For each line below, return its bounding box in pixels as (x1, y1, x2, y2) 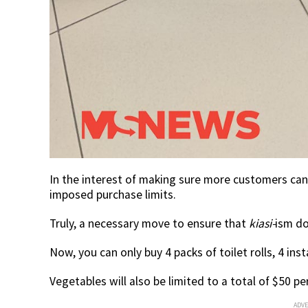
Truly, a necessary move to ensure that (49, 215, 249, 231)
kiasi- (249, 215, 275, 231)
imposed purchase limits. (49, 186, 176, 202)
